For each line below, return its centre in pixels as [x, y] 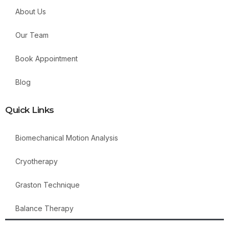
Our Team [32, 35]
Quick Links [30, 110]
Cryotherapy [37, 161]
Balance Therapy [44, 208]
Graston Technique [48, 185]
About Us [31, 11]
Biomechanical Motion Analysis [67, 138]
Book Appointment [47, 58]
